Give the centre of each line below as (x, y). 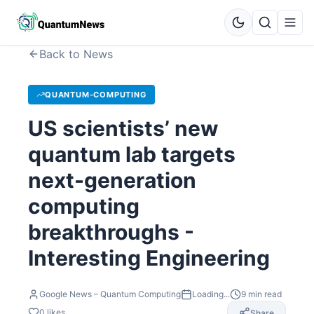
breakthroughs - (111, 232)
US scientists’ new (123, 128)
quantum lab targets (132, 154)
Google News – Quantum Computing (110, 294)
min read (264, 294)
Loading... (211, 294)
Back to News (76, 54)
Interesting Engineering (149, 258)
